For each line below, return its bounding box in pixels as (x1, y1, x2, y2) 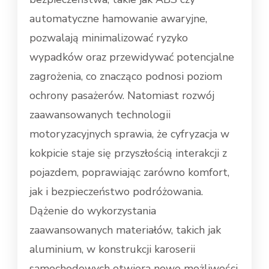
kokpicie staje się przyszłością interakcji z (29, 145, 227, 160)
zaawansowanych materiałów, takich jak (29, 222, 221, 237)
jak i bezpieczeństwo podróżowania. (29, 184, 203, 199)
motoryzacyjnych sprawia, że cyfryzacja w (29, 126, 229, 141)
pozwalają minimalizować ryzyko (29, 30, 188, 45)
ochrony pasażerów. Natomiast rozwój (29, 88, 214, 103)
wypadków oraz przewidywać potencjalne (29, 49, 234, 64)
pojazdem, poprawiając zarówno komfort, (29, 165, 229, 180)
